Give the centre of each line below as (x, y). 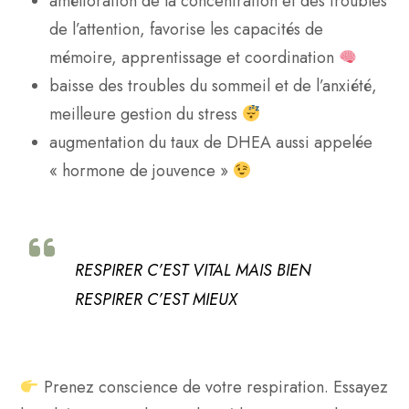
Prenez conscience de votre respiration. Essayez (213, 387)
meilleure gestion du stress (146, 114)
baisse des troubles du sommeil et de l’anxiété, (213, 85)
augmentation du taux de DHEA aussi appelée (211, 142)
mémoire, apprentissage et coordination (194, 57)
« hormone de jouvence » (141, 170)
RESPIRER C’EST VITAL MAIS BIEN (193, 270)
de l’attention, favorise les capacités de (186, 29)
